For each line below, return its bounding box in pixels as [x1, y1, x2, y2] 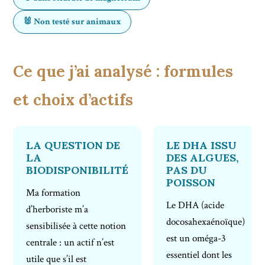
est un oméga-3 [166, 232, 227, 245]
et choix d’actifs [13, 90, 134, 110]
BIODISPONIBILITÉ [26, 163, 129, 177]
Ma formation [26, 186, 81, 200]
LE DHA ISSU [166, 138, 237, 153]
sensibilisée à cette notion [26, 219, 127, 233]
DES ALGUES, [166, 151, 239, 165]
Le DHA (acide [166, 199, 225, 212]
